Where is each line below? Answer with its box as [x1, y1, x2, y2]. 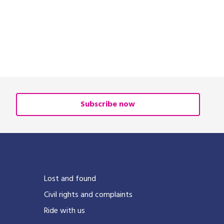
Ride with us [43, 204, 85, 217]
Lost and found [43, 172, 96, 185]
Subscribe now [80, 98, 135, 111]
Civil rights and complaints [43, 188, 132, 201]
